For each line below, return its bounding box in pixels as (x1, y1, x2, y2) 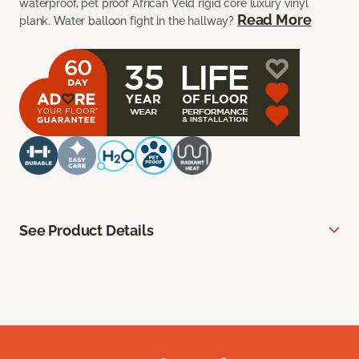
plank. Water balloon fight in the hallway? (19, 14, 237, 28)
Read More (236, 11, 312, 29)
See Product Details (19, 222, 154, 240)
